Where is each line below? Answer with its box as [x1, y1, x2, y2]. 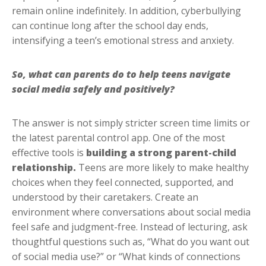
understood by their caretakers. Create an [12, 191, 198, 204]
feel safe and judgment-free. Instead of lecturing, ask [12, 220, 248, 234]
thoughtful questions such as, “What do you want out [12, 235, 249, 249]
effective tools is [12, 146, 86, 160]
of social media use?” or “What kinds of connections [12, 250, 240, 264]
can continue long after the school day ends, [12, 19, 208, 33]
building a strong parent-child [86, 146, 236, 160]
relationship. [12, 161, 78, 175]
